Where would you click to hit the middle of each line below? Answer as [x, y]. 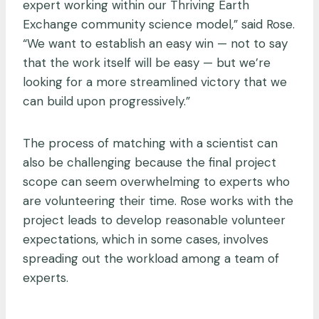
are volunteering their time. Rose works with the [158, 200]
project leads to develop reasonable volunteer [154, 220]
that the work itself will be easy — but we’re [147, 62]
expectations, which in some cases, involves [146, 239]
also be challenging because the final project [150, 162]
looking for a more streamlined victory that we [155, 82]
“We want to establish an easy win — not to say [155, 43]
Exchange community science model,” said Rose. [159, 24]
